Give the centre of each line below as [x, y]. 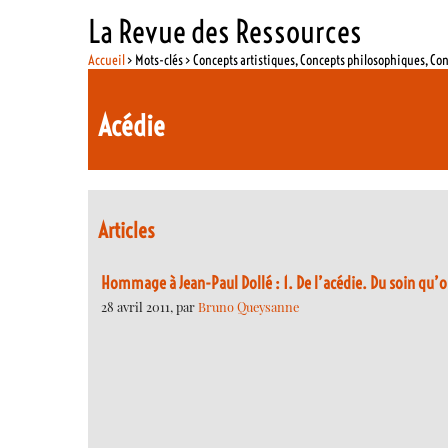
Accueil [107, 59]
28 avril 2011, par [149, 306]
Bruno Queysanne [248, 306]
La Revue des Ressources [225, 31]
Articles [127, 231]
